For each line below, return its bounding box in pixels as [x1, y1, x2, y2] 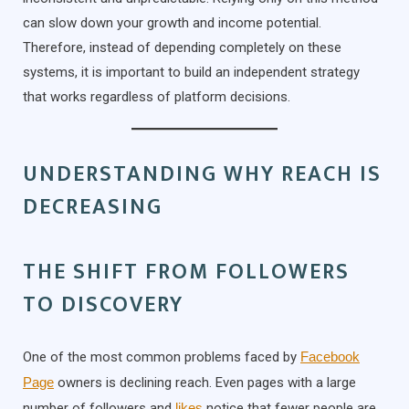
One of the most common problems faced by [23, 349, 300, 366]
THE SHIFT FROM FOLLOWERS [23, 254, 350, 291]
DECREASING [23, 189, 163, 226]
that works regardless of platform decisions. [23, 89, 290, 106]
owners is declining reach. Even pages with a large [54, 374, 356, 392]
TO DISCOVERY [23, 287, 184, 324]
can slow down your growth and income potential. [23, 15, 321, 32]
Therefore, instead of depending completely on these [23, 39, 341, 57]
